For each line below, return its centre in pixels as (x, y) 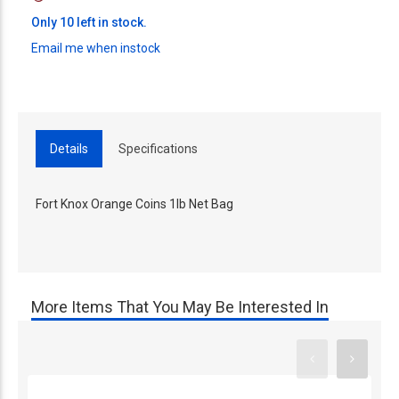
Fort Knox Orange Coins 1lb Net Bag (134, 204)
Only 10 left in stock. (89, 22)
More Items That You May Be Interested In (180, 307)
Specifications (158, 149)
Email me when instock (96, 48)
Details (69, 149)
